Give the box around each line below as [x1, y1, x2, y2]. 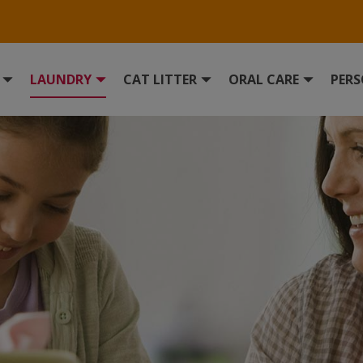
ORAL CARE [228, 70, 299, 88]
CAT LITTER [123, 70, 197, 88]
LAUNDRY [30, 70, 92, 88]
